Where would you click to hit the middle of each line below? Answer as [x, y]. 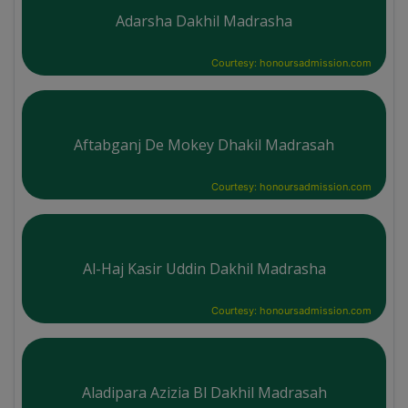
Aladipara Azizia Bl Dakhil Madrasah [204, 392]
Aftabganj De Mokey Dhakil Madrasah [204, 144]
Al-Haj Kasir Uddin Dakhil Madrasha [204, 268]
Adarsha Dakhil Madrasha [204, 20]
